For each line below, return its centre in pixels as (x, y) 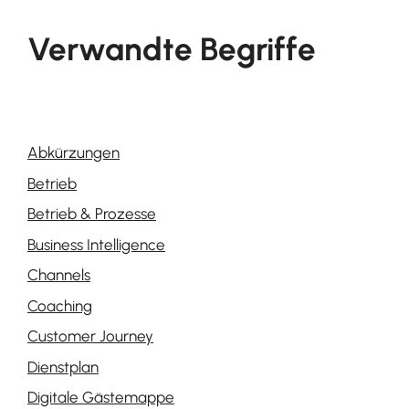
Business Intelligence (96, 244)
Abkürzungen (73, 152)
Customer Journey (90, 336)
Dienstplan (63, 367)
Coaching (60, 305)
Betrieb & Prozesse (92, 214)
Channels (59, 275)
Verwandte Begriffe (172, 49)
